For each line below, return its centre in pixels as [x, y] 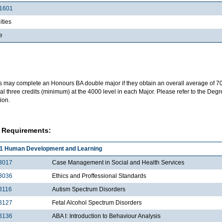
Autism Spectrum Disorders [89, 190]
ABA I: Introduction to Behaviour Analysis [107, 216]
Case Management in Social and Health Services [118, 163]
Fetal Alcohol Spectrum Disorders [97, 203]
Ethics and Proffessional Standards [100, 176]
